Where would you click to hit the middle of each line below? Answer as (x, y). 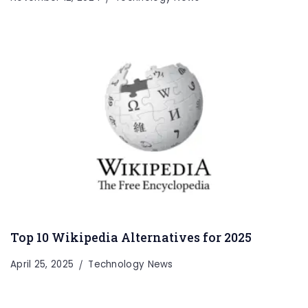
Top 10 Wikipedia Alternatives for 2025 (131, 238)
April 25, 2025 (42, 265)
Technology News (131, 265)
